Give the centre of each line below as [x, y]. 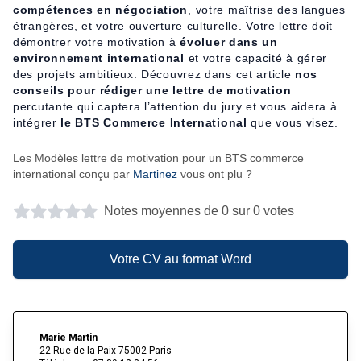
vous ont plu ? [215, 174]
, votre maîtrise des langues [267, 9]
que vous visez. [293, 122]
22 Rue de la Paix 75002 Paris [106, 350]
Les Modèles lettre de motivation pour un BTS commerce [158, 158]
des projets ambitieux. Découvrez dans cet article [154, 74]
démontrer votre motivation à [97, 41]
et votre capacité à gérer [256, 58]
